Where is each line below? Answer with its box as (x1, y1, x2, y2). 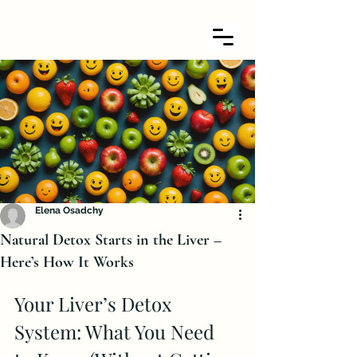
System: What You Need (14, 319, 219, 344)
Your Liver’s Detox (14, 291, 176, 316)
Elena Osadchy (35, 205, 104, 216)
